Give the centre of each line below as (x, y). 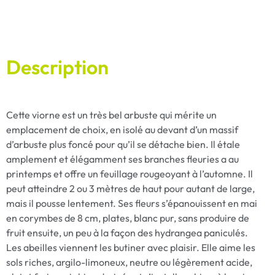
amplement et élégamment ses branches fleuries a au (122, 159)
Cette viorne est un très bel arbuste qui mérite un (111, 114)
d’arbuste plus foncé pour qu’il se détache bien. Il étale (123, 144)
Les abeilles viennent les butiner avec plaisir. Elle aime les (131, 247)
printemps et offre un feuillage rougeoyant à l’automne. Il (130, 173)
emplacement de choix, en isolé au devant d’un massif (122, 129)
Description (57, 67)
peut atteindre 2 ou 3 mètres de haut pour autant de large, (130, 188)
